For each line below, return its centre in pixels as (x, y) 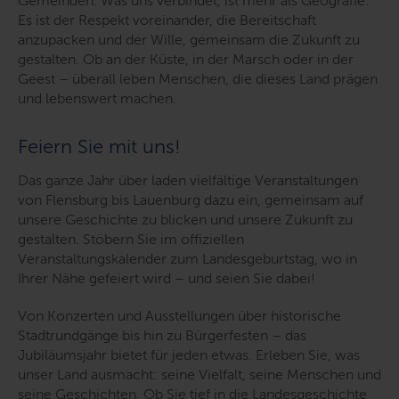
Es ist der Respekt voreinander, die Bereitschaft (167, 20)
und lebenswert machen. (97, 99)
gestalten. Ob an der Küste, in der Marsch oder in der (186, 60)
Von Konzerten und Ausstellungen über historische (179, 316)
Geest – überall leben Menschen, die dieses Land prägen (198, 79)
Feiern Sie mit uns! (99, 147)
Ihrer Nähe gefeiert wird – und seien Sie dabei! (167, 279)
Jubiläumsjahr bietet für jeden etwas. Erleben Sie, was (189, 355)
